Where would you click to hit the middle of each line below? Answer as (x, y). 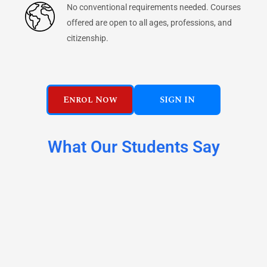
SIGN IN (177, 100)
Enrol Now (90, 100)
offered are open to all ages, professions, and (149, 23)
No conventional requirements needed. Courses (154, 7)
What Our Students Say (133, 147)
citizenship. (88, 38)
